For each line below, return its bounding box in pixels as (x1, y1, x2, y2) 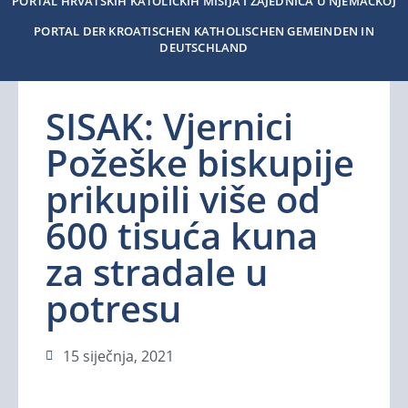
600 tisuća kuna (46, 210, 318, 260)
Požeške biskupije (46, 138, 354, 188)
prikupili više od (46, 174, 321, 224)
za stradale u (46, 247, 268, 297)
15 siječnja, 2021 (63, 346, 174, 366)
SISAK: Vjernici (46, 101, 293, 151)
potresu (46, 283, 181, 333)
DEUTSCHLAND (159, 38, 249, 56)
